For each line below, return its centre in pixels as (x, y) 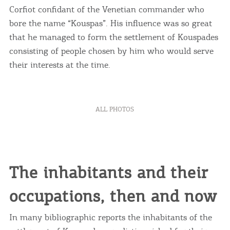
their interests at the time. (60, 64)
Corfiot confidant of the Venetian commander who (107, 9)
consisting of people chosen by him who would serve (111, 51)
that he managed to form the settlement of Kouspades (113, 37)
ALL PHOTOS (115, 109)
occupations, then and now (113, 196)
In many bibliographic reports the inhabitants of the (110, 217)
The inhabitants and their (108, 172)
